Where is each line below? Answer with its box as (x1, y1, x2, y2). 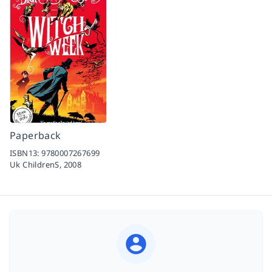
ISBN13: (10, 148, 42, 159)
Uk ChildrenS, (10, 159, 64, 171)
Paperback (10, 129, 61, 143)
